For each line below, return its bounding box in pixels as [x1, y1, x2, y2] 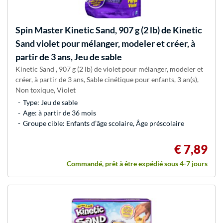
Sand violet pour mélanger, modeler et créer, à [15, 38, 195, 49]
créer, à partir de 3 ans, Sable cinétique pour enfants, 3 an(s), [15, 75, 199, 84]
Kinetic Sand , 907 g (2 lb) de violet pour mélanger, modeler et [15, 65, 203, 74]
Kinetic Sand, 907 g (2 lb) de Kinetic [63, 24, 202, 36]
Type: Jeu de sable [23, 98, 78, 107]
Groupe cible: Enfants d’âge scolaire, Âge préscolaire [23, 119, 184, 128]
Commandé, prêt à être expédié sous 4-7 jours [67, 159, 208, 168]
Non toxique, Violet [15, 86, 76, 95]
